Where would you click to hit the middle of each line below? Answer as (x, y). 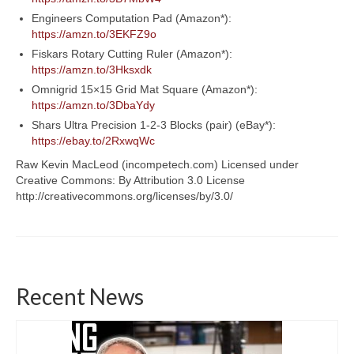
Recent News (80, 296)
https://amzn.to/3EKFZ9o (94, 34)
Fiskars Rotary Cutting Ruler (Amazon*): (132, 53)
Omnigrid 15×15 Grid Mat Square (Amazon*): (145, 89)
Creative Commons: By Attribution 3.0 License (130, 180)
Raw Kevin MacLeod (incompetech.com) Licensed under (157, 164)
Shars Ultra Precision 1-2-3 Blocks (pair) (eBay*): (154, 124)
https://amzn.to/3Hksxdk (92, 69)
